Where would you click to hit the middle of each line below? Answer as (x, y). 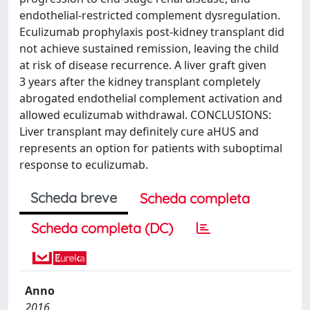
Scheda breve (74, 198)
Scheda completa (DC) (102, 228)
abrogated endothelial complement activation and (151, 98)
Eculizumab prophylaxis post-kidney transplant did (152, 32)
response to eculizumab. (84, 165)
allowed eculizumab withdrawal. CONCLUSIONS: (145, 115)
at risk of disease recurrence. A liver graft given (143, 65)
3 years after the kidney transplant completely (140, 82)
